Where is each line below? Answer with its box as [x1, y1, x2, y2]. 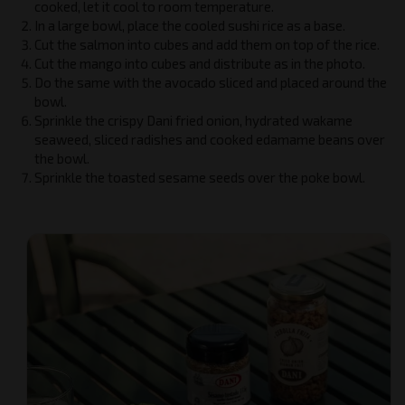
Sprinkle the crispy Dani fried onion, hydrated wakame [33, 112, 353, 128]
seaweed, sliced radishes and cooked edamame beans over [33, 131, 385, 147]
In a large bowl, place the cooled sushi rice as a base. [33, 17, 345, 33]
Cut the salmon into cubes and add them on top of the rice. [33, 36, 380, 52]
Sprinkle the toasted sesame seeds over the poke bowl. [33, 169, 365, 185]
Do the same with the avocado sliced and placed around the [33, 74, 387, 90]
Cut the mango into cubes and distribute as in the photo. [33, 55, 365, 71]
